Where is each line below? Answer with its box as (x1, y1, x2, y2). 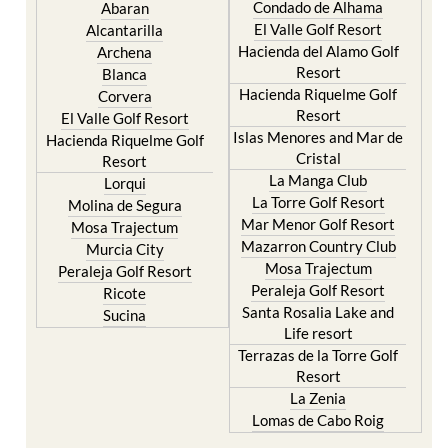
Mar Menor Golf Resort (241, 177, 396, 196)
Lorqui (103, 136, 146, 155)
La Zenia (290, 351, 347, 370)
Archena (97, 5, 153, 24)
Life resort (283, 286, 353, 305)
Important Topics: (187, 411, 271, 424)
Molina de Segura (67, 158, 182, 177)
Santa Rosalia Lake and (242, 265, 395, 284)
